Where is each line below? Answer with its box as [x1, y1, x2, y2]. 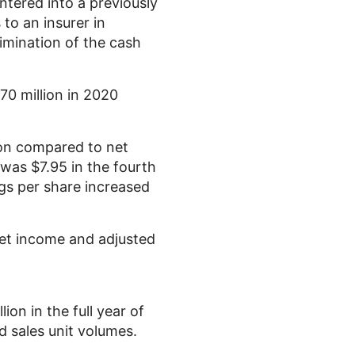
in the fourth [67, 158, 156, 175]
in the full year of [27, 303, 144, 319]
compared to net [12, 139, 128, 155]
